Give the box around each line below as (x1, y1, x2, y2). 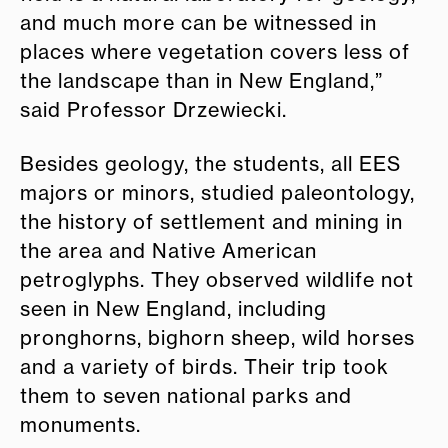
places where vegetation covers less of (20, 40, 410, 65)
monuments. (20, 413, 141, 438)
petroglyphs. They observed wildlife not (20, 268, 414, 293)
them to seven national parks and (20, 384, 352, 409)
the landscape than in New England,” (20, 69, 383, 94)
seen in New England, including (20, 297, 327, 322)
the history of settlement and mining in (20, 210, 403, 235)
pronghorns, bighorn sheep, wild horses (20, 326, 415, 351)
